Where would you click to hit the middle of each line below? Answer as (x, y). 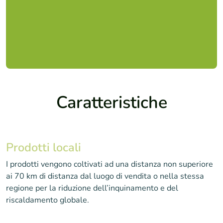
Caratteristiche (111, 103)
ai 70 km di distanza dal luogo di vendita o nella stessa (105, 176)
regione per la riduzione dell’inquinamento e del (92, 188)
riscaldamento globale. (48, 200)
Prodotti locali (44, 147)
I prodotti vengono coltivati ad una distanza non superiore (110, 164)
